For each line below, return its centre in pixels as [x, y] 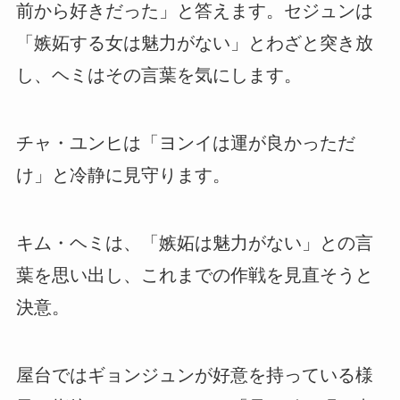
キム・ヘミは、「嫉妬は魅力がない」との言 [194, 243]
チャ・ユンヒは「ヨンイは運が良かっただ [185, 143]
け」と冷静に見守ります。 [123, 175]
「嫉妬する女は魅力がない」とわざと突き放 [194, 43]
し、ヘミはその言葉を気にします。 [158, 75]
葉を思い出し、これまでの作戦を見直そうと [194, 275]
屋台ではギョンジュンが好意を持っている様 [194, 375]
